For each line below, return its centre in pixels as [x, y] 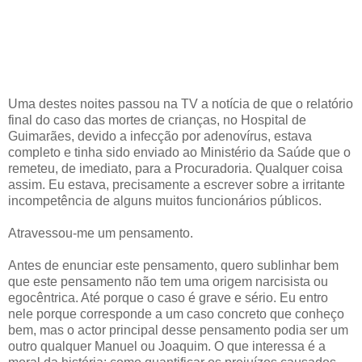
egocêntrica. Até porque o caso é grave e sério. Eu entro [168, 297]
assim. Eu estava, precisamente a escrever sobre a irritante [177, 184]
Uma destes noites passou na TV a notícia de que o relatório [181, 103]
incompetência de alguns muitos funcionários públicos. [165, 200]
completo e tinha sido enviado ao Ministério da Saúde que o [179, 152]
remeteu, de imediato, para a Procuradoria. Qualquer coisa [175, 168]
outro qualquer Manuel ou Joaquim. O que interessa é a [167, 346]
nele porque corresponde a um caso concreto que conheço [176, 314]
